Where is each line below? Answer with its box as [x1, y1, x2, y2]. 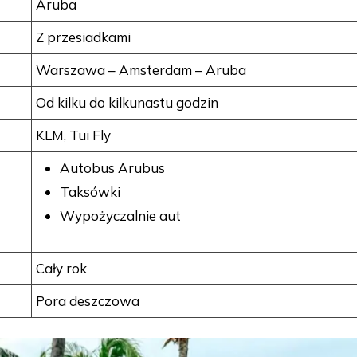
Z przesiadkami [36, 29, 131, 46]
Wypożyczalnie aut [60, 207, 181, 225]
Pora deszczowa [36, 292, 139, 310]
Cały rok [36, 260, 87, 277]
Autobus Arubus [60, 159, 165, 177]
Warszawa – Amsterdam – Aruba [36, 61, 246, 79]
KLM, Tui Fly [36, 127, 111, 144]
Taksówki [60, 183, 120, 201]
